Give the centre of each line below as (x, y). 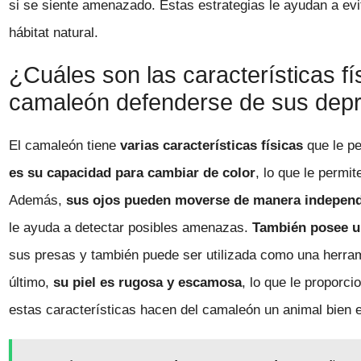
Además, (38, 201)
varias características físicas (212, 146)
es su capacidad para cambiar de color (133, 173)
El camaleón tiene (65, 146)
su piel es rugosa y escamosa (148, 283)
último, (31, 283)
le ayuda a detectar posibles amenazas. (131, 228)
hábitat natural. (54, 32)
